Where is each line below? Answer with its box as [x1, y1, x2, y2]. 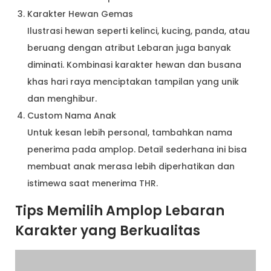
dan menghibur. [27, 92, 97, 105]
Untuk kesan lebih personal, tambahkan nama [27, 126, 232, 139]
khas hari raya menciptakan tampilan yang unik [27, 75, 239, 88]
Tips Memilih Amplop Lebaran [15, 201, 224, 220]
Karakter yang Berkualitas [15, 221, 200, 240]
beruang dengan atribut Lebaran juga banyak [27, 41, 231, 54]
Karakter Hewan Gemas [27, 7, 133, 20]
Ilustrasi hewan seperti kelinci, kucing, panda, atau [27, 24, 250, 37]
